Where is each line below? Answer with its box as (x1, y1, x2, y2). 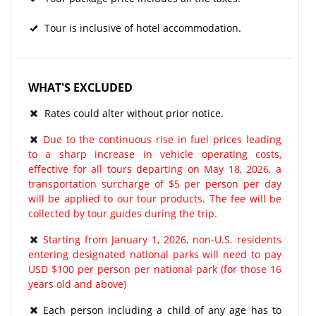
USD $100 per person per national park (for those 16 (28, 262, 281, 276)
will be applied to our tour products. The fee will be (28, 191, 281, 205)
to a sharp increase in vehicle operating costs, (28, 147, 281, 161)
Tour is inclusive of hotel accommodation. (39, 20, 247, 35)
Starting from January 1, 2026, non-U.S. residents (43, 232, 281, 246)
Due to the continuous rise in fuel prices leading (39, 132, 281, 146)
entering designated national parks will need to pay (28, 247, 281, 261)
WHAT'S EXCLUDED (28, 79, 133, 95)
